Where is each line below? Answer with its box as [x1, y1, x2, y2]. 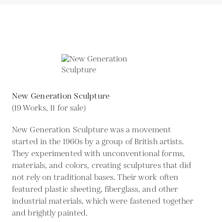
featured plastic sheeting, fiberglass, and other [12, 184, 178, 195]
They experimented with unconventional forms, [12, 148, 185, 160]
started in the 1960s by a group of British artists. [12, 136, 184, 148]
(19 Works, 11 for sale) [12, 103, 86, 114]
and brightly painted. [12, 208, 88, 219]
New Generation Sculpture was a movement [12, 124, 171, 136]
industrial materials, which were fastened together [12, 196, 194, 207]
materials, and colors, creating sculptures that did [12, 160, 192, 171]
